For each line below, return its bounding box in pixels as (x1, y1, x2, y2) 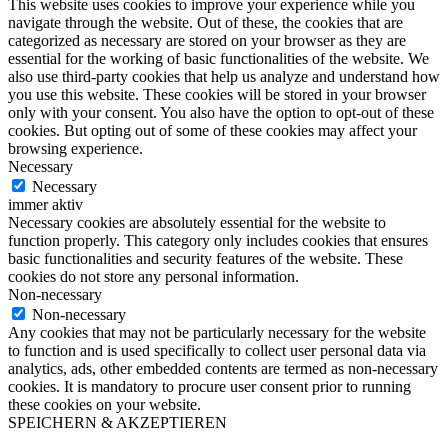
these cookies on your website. (8, 396, 201, 414)
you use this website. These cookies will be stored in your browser (8, 86, 426, 104)
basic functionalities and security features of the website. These (8, 250, 403, 268)
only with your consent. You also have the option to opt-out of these (8, 104, 434, 122)
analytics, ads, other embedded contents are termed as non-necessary (8, 360, 438, 378)
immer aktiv (8, 196, 83, 214)
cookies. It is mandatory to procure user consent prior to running (8, 378, 411, 396)
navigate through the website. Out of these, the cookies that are (8, 14, 403, 32)
